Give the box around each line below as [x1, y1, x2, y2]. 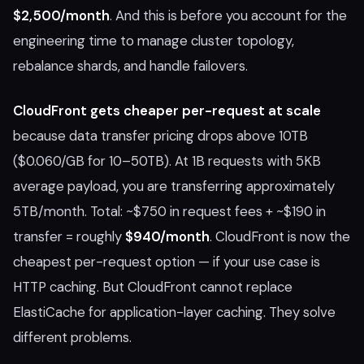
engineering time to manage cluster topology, [13, 32, 294, 50]
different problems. [13, 328, 132, 346]
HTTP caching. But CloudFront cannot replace [13, 278, 292, 296]
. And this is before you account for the [110, 6, 347, 24]
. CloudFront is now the [210, 227, 350, 245]
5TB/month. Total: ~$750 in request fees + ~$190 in [13, 202, 326, 220]
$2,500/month [13, 6, 110, 24]
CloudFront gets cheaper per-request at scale [13, 102, 321, 119]
